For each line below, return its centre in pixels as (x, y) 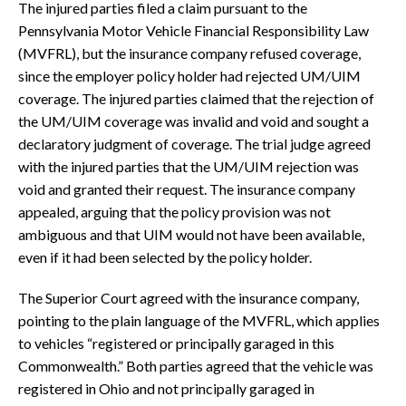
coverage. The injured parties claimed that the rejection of (196, 99)
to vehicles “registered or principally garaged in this (176, 343)
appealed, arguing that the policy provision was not (174, 212)
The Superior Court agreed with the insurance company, (188, 298)
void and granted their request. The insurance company (187, 189)
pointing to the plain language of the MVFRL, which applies (199, 321)
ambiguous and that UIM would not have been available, (191, 235)
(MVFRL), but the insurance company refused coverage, (189, 53)
